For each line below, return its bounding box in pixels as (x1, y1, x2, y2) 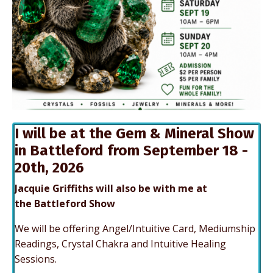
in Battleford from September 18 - (15, 141, 248, 159)
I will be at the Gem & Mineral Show (15, 124, 254, 142)
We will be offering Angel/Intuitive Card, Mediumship (15, 221, 255, 235)
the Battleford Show (15, 196, 115, 210)
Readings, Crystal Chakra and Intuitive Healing (15, 236, 226, 250)
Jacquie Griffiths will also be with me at (15, 181, 207, 195)
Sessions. (15, 252, 57, 266)
